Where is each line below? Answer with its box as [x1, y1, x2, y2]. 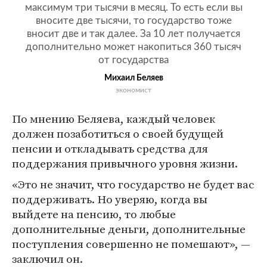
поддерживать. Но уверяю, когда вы [12, 191, 207, 207]
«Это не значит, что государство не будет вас [12, 176, 254, 192]
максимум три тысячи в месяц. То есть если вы [24, 2, 243, 13]
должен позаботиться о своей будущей [12, 126, 223, 141]
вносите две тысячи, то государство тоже [35, 15, 232, 26]
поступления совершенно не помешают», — [12, 236, 250, 252]
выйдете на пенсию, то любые [12, 206, 176, 222]
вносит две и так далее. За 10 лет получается [27, 29, 240, 39]
